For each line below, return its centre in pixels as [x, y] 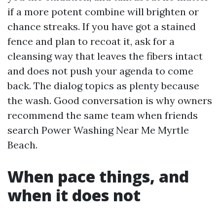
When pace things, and [98, 176]
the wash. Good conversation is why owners [110, 100]
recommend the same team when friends [103, 115]
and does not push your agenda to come [100, 71]
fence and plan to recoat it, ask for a [91, 41]
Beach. [22, 145]
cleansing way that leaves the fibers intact [105, 56]
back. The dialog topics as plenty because [103, 86]
